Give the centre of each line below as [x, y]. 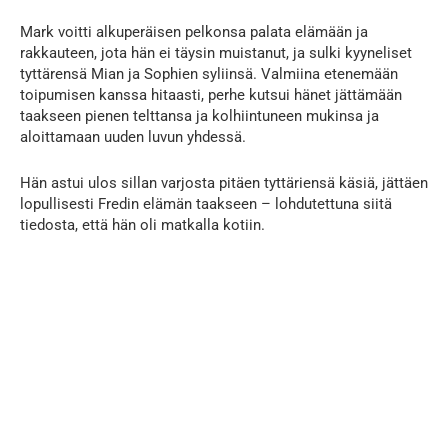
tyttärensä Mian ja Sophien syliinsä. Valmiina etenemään [209, 73]
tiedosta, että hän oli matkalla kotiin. [142, 224]
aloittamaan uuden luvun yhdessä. [133, 136]
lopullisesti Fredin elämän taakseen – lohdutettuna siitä [206, 203]
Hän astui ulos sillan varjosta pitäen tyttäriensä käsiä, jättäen [224, 182]
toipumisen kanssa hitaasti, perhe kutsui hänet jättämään [211, 94]
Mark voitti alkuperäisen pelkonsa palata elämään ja [194, 31]
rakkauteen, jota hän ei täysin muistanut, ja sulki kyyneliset [216, 52]
